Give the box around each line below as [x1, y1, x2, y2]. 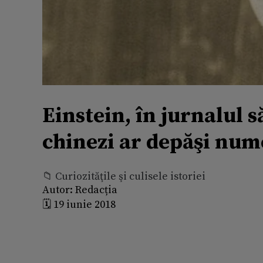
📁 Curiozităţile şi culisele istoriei [42, 169, 205, 183]
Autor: [42, 183, 73, 197]
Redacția [73, 183, 117, 197]
